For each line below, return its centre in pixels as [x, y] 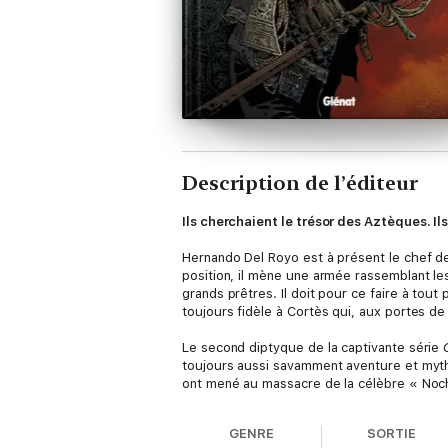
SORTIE [392, 433]
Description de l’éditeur [300, 183]
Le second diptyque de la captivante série [313, 347]
